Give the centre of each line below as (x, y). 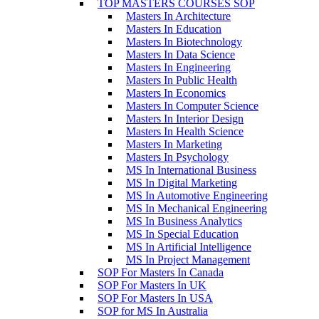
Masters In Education (174, 29)
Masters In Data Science (181, 54)
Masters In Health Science (185, 131)
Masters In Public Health (182, 80)
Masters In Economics (176, 93)
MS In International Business (191, 170)
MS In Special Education (182, 234)
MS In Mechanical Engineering (197, 208)
